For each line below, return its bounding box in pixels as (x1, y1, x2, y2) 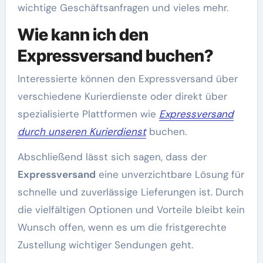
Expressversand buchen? (17, 45, 214, 66)
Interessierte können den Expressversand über (17, 72, 238, 85)
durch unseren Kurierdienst (17, 125, 146, 138)
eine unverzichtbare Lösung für (95, 168, 244, 181)
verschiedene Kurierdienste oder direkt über (17, 90, 227, 103)
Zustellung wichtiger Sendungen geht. (17, 238, 193, 251)
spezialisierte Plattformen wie (17, 107, 159, 120)
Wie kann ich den (17, 24, 149, 45)
